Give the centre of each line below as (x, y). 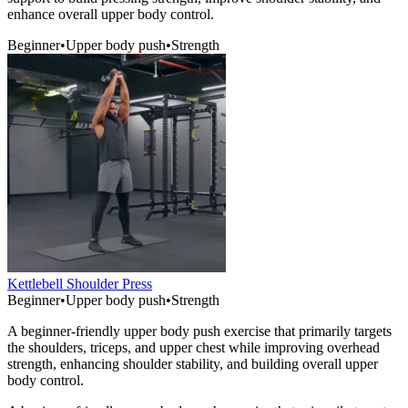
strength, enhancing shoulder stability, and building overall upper (193, 364)
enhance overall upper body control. (111, 15)
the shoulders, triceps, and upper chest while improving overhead (194, 348)
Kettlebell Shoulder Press (80, 284)
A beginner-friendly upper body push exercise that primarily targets (199, 331)
